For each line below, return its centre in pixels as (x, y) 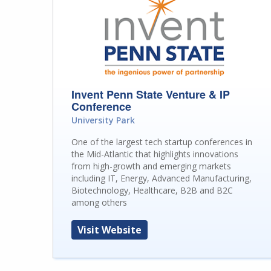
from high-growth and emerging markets (151, 166)
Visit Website (109, 230)
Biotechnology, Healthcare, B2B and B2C (152, 190)
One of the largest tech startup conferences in (162, 142)
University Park (103, 120)
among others (99, 202)
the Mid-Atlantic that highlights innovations (155, 154)
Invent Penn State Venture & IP (151, 94)
